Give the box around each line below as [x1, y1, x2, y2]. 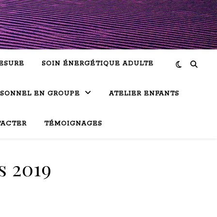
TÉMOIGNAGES [44, 120, 102, 128]
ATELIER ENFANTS [109, 90, 179, 98]
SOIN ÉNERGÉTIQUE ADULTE [41, 60, 154, 68]
